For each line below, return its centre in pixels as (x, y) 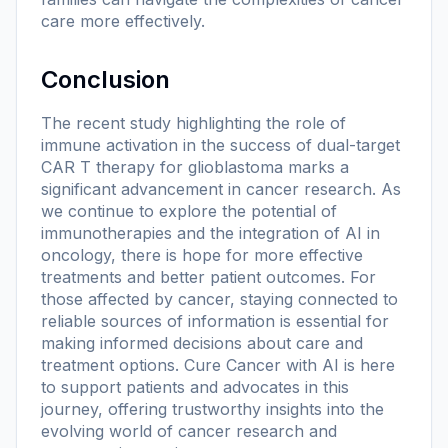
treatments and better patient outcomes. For (208, 276)
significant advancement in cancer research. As (221, 188)
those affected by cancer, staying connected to (219, 298)
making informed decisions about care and (202, 342)
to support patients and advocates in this (195, 386)
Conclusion (105, 79)
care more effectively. (123, 20)
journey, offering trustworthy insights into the (212, 408)
